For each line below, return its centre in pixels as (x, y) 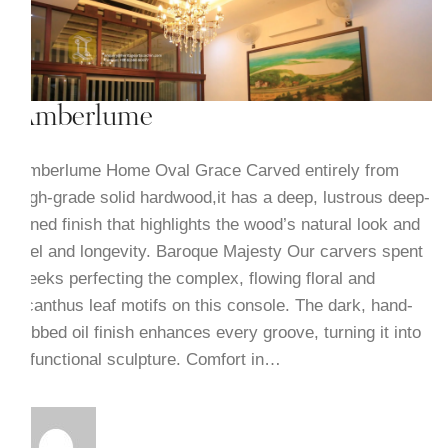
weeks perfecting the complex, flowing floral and (195, 279)
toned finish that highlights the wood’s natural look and (217, 225)
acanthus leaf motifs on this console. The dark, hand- (214, 306)
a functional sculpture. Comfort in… (148, 360)
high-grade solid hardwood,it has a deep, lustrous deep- (222, 198)
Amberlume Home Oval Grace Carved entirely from (207, 171)
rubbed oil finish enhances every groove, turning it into (218, 333)
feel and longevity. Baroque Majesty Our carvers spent (219, 252)
